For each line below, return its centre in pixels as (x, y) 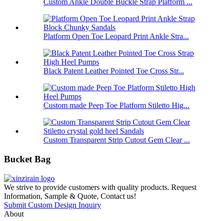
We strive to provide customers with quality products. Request (100, 187)
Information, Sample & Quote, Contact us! (70, 196)
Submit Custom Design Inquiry (53, 205)
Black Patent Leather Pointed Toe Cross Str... (114, 71)
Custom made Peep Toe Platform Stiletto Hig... (116, 106)
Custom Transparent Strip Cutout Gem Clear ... (117, 140)
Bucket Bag (27, 159)
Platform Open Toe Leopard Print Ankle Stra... (116, 37)
